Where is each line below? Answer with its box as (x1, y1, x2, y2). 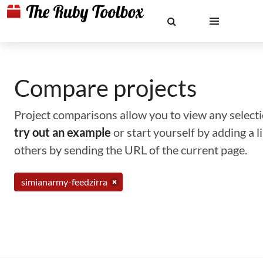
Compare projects (14, 74, 197, 102)
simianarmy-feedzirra (21, 176, 107, 187)
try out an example (14, 125, 111, 139)
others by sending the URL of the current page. (14, 143, 247, 157)
